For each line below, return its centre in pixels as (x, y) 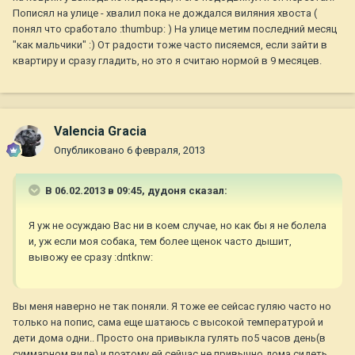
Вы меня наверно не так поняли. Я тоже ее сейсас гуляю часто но (172, 307)
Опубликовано (90, 151)
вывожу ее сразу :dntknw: (91, 258)
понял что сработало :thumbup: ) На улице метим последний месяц (175, 29)
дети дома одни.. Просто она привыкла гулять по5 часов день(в (169, 338)
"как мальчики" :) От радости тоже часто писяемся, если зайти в (170, 45)
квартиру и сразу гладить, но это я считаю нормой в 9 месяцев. (167, 61)
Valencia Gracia (100, 132)
